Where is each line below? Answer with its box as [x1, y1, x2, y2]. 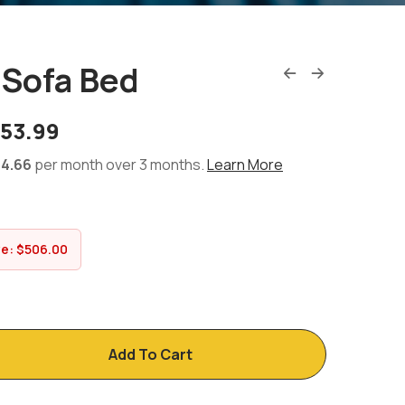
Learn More [207, 155, 283, 174]
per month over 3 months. [32, 155, 207, 174]
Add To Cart [108, 344, 193, 364]
